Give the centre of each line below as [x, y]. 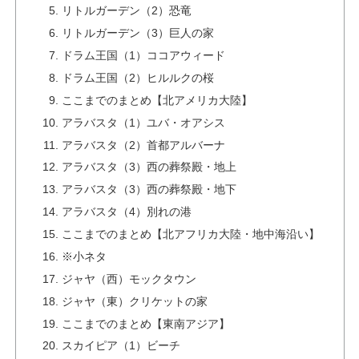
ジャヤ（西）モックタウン [129, 278]
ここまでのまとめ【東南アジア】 [146, 323]
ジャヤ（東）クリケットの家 [135, 301]
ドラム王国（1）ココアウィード [144, 55]
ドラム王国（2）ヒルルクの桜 [138, 77]
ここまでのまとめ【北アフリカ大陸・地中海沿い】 [191, 234]
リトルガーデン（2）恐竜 [127, 11]
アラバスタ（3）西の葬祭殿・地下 [149, 190]
